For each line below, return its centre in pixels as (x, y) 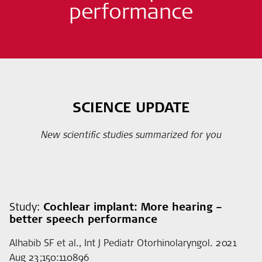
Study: (26, 206)
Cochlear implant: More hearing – (133, 206)
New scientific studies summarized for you (131, 134)
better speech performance (83, 219)
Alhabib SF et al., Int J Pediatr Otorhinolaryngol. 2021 (123, 242)
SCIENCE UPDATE (131, 107)
